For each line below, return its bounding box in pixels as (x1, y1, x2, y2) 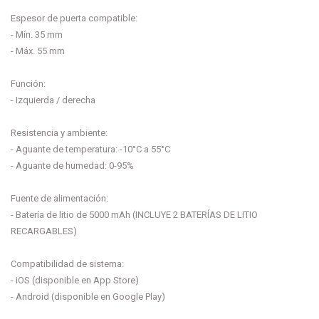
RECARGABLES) (11, 226, 77, 237)
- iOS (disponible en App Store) (11, 275, 139, 286)
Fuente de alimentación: (11, 193, 108, 204)
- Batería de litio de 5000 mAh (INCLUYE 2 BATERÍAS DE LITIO (11, 209, 258, 221)
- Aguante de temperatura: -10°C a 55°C (11, 144, 170, 155)
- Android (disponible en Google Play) (11, 291, 165, 303)
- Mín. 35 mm (11, 29, 63, 41)
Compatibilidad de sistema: (11, 258, 124, 270)
